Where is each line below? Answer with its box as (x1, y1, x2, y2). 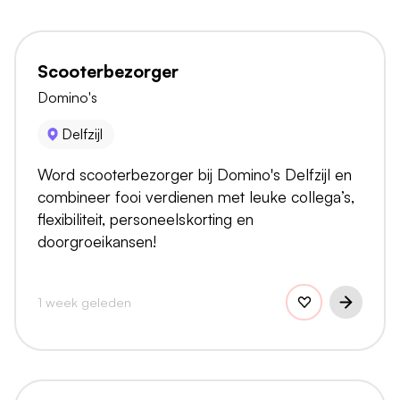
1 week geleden (37, 293, 131, 310)
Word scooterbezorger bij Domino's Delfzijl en (37, 163, 352, 184)
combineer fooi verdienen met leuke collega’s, (37, 186, 354, 206)
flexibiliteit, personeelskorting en (37, 208, 254, 229)
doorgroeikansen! (37, 230, 156, 251)
